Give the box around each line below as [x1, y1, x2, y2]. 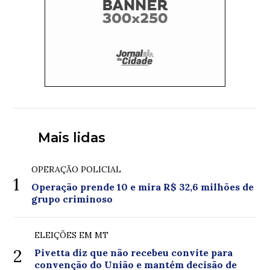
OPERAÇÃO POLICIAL [31, 163, 122, 175]
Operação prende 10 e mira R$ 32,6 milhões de [31, 180, 254, 193]
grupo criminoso [31, 192, 113, 205]
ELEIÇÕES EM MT [34, 229, 109, 240]
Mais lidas [37, 129, 105, 146]
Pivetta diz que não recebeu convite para [34, 246, 233, 259]
